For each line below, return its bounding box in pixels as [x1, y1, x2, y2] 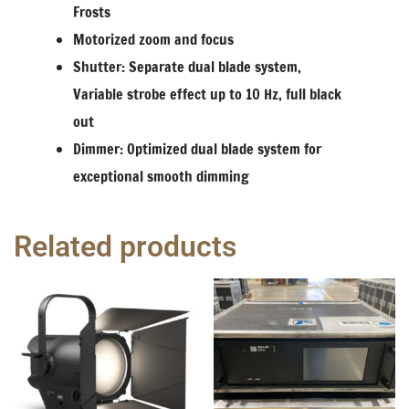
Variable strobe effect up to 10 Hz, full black [73, 84, 341, 105]
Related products [14, 229, 236, 265]
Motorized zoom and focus [73, 29, 234, 50]
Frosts [73, 2, 110, 23]
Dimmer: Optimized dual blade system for [73, 139, 321, 160]
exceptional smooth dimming [73, 166, 249, 187]
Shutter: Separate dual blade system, [73, 57, 301, 78]
